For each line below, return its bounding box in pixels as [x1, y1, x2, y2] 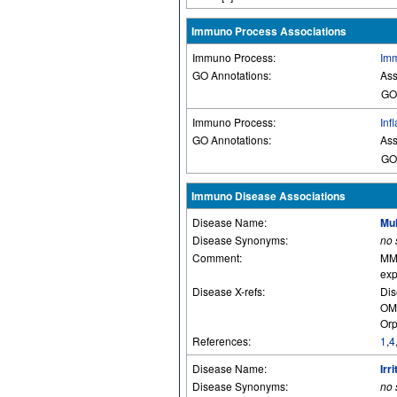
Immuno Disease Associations [191, 188, 346, 204]
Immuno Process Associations [191, 23, 346, 39]
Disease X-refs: [192, 284, 268, 299]
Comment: [192, 250, 245, 265]
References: [192, 333, 253, 348]
